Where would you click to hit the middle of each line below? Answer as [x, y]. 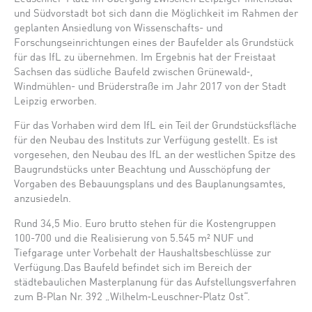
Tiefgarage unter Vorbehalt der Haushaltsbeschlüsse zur [142, 253]
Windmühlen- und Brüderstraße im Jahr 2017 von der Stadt [150, 87]
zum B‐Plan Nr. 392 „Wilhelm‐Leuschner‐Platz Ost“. [132, 297]
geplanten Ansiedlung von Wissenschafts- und [118, 28]
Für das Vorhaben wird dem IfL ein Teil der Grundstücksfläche [155, 126]
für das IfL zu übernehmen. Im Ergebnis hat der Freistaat [145, 57]
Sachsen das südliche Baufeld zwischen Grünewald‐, [133, 72]
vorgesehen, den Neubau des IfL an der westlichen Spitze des [155, 156]
